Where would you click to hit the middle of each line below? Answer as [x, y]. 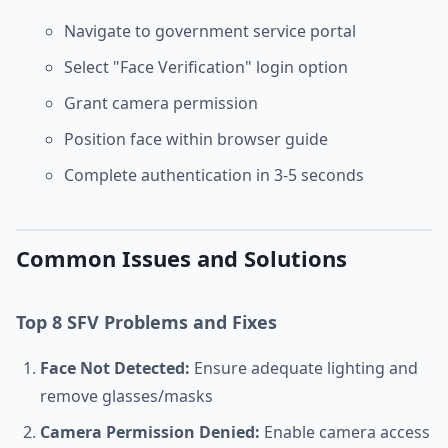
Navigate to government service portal [210, 31]
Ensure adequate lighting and [304, 368]
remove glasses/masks [126, 396]
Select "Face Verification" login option [206, 67]
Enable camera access [345, 432]
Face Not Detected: [115, 368]
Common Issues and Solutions [181, 258]
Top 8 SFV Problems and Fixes [146, 322]
